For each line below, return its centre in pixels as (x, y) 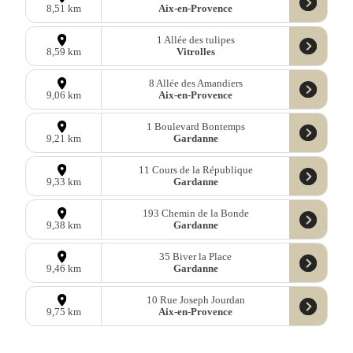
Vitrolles (195, 52)
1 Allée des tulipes (195, 40)
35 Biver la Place (196, 256)
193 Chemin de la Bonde (195, 213)
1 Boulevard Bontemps (195, 126)
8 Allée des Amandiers (195, 83)
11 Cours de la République (195, 170)
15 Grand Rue (195, 343)
